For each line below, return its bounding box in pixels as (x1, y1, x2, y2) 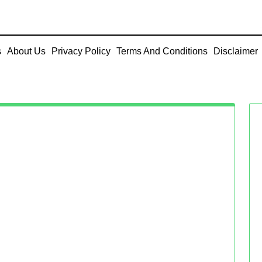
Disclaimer (213, 46, 258, 57)
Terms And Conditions (116, 46, 208, 57)
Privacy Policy (51, 46, 111, 57)
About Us (7, 46, 46, 57)
